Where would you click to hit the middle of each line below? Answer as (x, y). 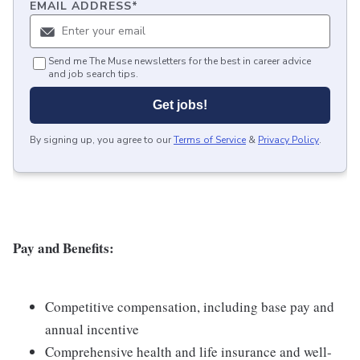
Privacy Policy (288, 140)
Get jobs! (180, 105)
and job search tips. (93, 74)
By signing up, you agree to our (100, 140)
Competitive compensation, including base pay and (190, 307)
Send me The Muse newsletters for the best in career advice (180, 61)
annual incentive (92, 329)
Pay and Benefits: (63, 248)
